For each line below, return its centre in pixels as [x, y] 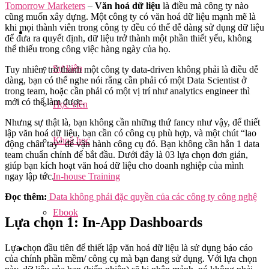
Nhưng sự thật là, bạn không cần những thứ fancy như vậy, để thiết [132, 122]
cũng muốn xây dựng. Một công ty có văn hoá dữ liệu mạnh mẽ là [130, 17]
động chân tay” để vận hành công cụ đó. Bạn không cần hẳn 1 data [132, 144]
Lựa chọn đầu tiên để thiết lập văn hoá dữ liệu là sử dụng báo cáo [129, 248]
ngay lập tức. [31, 177]
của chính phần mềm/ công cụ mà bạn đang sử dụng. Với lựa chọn [131, 259]
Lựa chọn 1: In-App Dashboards [104, 222]
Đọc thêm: [26, 197]
